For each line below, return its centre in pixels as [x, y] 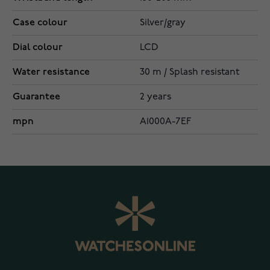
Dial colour [38, 48]
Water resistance [51, 72]
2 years [155, 97]
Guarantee [36, 97]
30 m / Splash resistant [190, 73]
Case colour [40, 23]
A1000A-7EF [165, 122]
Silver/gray [163, 23]
